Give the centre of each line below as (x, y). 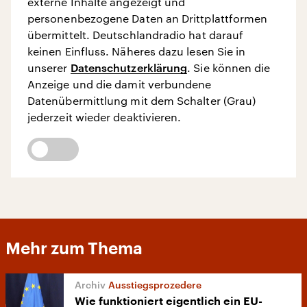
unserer (49, 67)
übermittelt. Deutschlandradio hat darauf (136, 34)
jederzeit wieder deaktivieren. (105, 116)
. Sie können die (229, 67)
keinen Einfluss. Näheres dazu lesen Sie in (137, 51)
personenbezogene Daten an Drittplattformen (148, 18)
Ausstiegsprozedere (155, 284)
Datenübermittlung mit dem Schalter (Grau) (142, 100)
